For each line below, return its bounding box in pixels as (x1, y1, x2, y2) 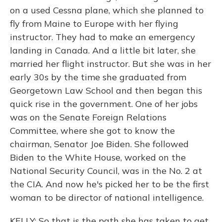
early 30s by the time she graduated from (10, 71, 186, 83)
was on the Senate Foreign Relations (10, 111, 166, 123)
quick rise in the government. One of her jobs (10, 98, 198, 110)
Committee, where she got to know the (10, 125, 175, 136)
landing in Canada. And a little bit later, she (10, 45, 196, 56)
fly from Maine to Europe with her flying (10, 18, 178, 29)
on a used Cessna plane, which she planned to (10, 4, 204, 16)
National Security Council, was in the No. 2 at (10, 165, 202, 176)
